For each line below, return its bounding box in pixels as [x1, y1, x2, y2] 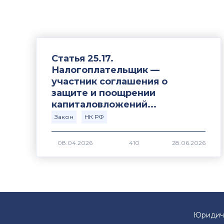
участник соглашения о [51, 76, 167, 87]
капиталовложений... [51, 99, 156, 110]
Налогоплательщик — [51, 64, 159, 75]
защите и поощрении [51, 87, 155, 98]
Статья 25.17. [51, 53, 113, 64]
